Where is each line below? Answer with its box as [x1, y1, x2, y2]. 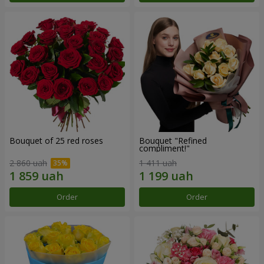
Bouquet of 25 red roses [9, 134, 103, 146]
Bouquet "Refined [139, 134, 207, 146]
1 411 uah [139, 157, 177, 169]
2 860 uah [9, 157, 47, 169]
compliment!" [139, 142, 190, 154]
